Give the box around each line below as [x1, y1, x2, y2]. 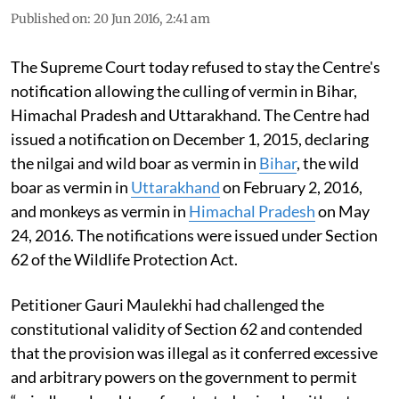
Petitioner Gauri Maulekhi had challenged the [11, 294, 324, 314]
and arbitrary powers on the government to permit [11, 366, 357, 387]
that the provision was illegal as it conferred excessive [11, 342, 378, 362]
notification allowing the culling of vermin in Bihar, [11, 80, 357, 101]
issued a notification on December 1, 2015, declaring [11, 128, 369, 149]
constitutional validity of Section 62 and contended [11, 318, 362, 338]
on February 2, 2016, [220, 176, 362, 197]
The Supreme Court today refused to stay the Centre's [11, 56, 380, 77]
